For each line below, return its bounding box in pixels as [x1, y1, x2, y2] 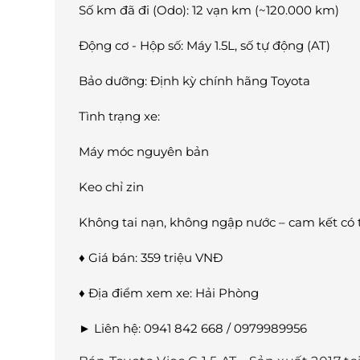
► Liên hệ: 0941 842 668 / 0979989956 [79, 321, 307, 337]
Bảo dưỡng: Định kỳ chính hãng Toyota [79, 73, 310, 89]
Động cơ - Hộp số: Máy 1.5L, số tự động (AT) [79, 38, 330, 54]
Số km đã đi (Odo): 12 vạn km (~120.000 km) [79, 2, 339, 18]
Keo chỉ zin [79, 179, 144, 195]
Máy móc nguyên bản [79, 144, 209, 160]
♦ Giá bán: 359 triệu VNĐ [79, 250, 223, 266]
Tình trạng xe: [79, 108, 160, 125]
